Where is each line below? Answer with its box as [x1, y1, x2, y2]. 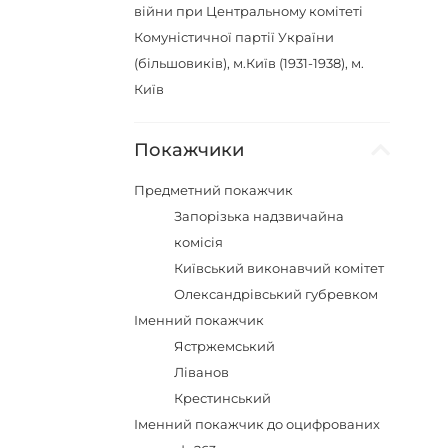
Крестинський [174, 390, 272, 406]
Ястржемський [174, 338, 276, 354]
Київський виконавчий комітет [174, 260, 385, 276]
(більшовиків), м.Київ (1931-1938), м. [134, 55, 365, 71]
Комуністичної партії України [134, 29, 335, 45]
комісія [174, 234, 224, 250]
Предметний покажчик [134, 182, 294, 198]
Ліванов [174, 364, 230, 380]
